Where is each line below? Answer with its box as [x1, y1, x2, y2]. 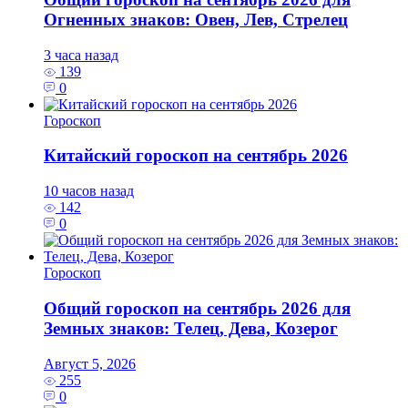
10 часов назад [44, 183, 134, 199]
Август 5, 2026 [44, 355, 136, 372]
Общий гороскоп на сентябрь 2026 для [44, 298, 351, 318]
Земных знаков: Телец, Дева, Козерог [44, 318, 338, 338]
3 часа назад [44, 46, 118, 63]
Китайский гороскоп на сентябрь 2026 [44, 146, 348, 166]
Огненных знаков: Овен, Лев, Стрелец [44, 9, 348, 29]
